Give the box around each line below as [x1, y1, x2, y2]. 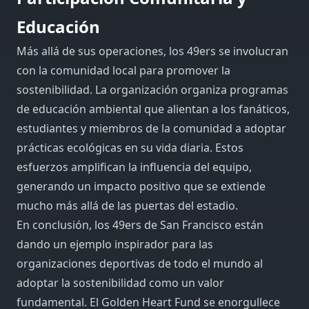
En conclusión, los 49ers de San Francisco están [17, 217, 263, 232]
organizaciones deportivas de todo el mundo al [17, 255, 263, 271]
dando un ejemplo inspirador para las [17, 236, 213, 252]
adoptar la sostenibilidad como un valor [17, 275, 224, 290]
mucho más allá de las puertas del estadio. [17, 197, 238, 213]
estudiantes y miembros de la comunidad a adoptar [17, 120, 286, 136]
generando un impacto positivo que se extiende [17, 178, 266, 194]
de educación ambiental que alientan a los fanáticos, [17, 101, 290, 117]
